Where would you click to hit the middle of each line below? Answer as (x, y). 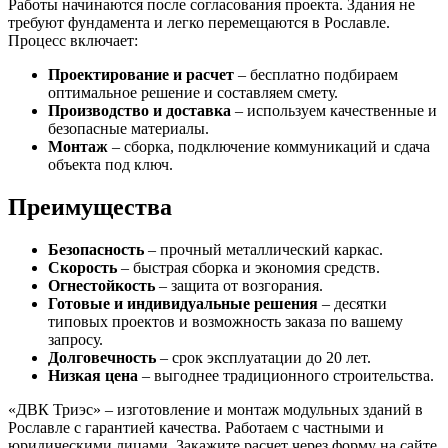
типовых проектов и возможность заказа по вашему (225, 321)
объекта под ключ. (110, 164)
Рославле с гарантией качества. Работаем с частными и (196, 427)
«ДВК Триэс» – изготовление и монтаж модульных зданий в (215, 409)
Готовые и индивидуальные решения (183, 303)
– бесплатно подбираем (316, 74)
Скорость (82, 267)
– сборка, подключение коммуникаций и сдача (269, 146)
